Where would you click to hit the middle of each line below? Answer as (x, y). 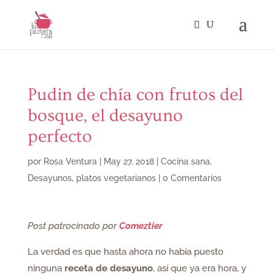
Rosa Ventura (70, 161)
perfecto (60, 137)
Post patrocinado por (73, 226)
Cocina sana (185, 161)
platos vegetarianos (116, 178)
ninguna (46, 268)
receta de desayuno (108, 268)
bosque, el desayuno (105, 116)
